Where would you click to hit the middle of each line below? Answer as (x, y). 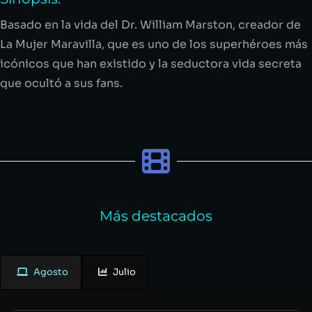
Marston (209, 24)
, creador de (267, 24)
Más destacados (156, 216)
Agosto (51, 272)
